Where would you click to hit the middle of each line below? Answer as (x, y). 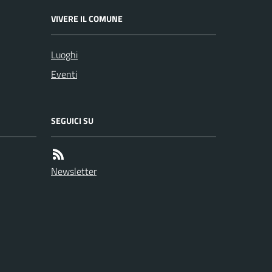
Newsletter (74, 171)
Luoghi (64, 54)
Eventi (64, 74)
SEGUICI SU (72, 120)
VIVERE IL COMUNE (87, 18)
